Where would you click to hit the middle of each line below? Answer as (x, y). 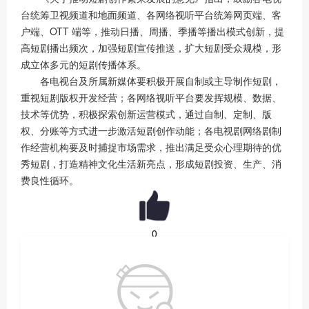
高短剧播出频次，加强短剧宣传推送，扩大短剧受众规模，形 (151, 48)
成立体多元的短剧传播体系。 (83, 64)
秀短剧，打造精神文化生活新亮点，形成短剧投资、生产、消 (151, 163)
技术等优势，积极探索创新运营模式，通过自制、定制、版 (146, 114)
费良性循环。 (50, 180)
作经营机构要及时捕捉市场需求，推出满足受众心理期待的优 (151, 147)
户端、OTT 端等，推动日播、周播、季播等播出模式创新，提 (152, 31)
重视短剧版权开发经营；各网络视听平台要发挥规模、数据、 (151, 97)
